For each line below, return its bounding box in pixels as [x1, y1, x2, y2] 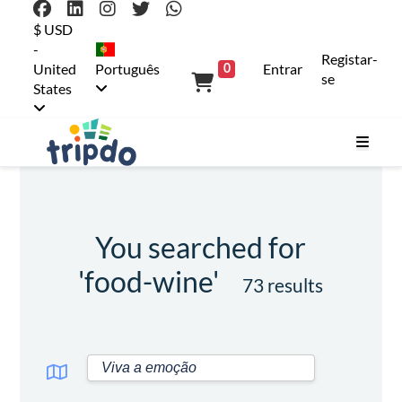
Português [95, 60, 161, 77]
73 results [242, 274, 324, 297]
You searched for [95, 230, 307, 266]
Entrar [263, 60, 303, 77]
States [33, 80, 73, 97]
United [33, 60, 77, 77]
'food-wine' [78, 264, 225, 300]
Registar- [321, 50, 379, 67]
